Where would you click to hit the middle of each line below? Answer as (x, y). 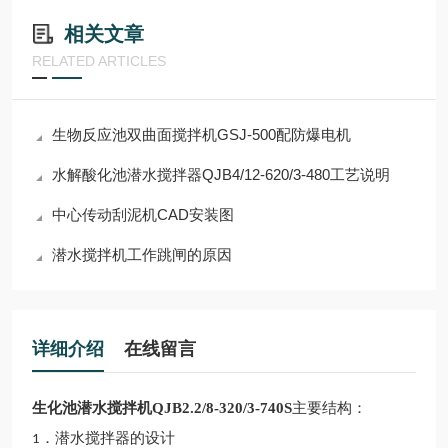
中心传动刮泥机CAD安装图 (143, 214)
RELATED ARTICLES (99, 61)
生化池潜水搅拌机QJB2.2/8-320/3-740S (162, 408)
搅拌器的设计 (130, 438)
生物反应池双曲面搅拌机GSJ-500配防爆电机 (201, 134)
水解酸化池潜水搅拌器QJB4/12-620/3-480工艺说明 (221, 174)
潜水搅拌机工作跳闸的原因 (142, 254)
